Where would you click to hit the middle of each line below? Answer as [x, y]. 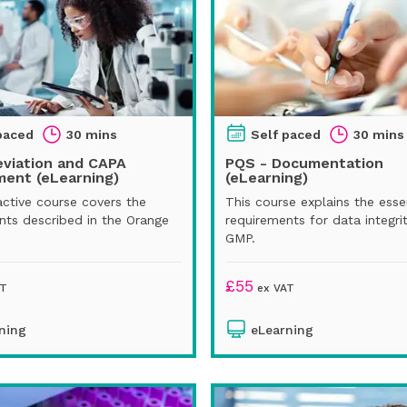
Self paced [286, 134]
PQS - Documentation [304, 163]
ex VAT [274, 288]
